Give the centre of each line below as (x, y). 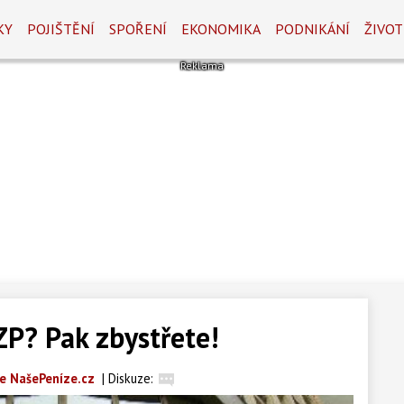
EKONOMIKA (221, 29)
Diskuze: (131, 378)
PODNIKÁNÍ (313, 29)
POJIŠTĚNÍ (61, 29)
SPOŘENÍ (138, 29)
